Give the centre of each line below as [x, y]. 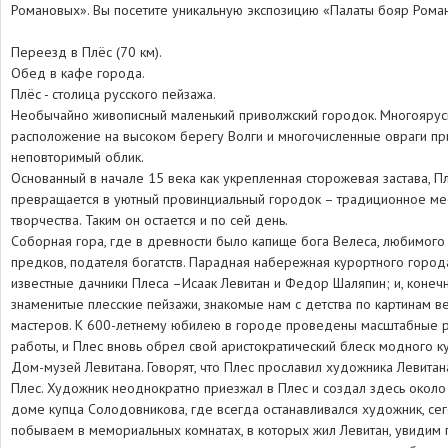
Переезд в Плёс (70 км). [86, 52]
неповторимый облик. [77, 157]
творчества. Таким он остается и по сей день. [149, 220]
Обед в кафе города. [77, 73]
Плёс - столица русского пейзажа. [113, 94]
